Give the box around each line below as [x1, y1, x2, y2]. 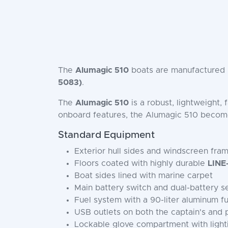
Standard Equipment [58, 130, 155, 140]
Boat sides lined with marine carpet [74, 172, 213, 180]
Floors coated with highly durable [74, 159, 208, 167]
